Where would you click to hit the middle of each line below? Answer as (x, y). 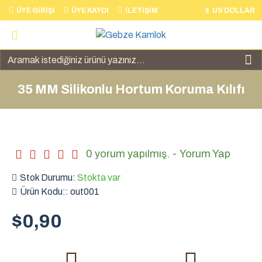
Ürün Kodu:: (44, 192)
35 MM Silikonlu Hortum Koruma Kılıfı (131, 89)
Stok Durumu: (48, 177)
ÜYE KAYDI (90, 10)
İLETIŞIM (142, 10)
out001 (85, 192)
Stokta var (99, 177)
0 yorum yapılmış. (128, 154)
